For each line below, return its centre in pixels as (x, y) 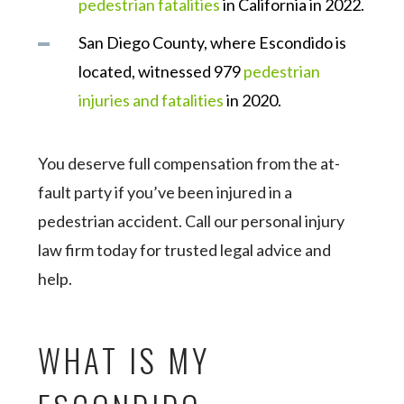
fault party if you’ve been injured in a (165, 192)
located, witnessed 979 (161, 71)
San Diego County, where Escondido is (213, 42)
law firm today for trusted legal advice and (185, 250)
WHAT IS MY (124, 360)
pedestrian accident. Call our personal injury (192, 221)
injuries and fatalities (151, 100)
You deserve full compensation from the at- (189, 163)
